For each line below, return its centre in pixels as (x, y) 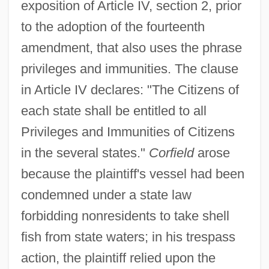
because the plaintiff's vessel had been (132, 174)
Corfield (171, 153)
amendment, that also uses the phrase (131, 47)
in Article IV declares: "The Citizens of (130, 89)
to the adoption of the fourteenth (113, 26)
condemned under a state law (106, 195)
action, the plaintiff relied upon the (118, 258)
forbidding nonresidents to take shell (125, 216)
